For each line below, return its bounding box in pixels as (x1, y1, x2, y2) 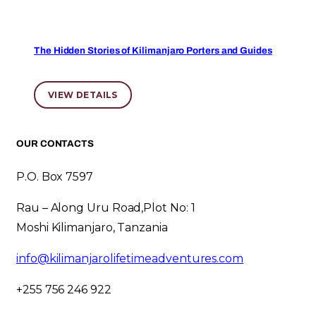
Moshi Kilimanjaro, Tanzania (16, 221, 168, 235)
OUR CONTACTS (16, 138, 95, 149)
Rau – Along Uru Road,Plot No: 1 (16, 201, 195, 215)
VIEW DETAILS (48, 89, 118, 100)
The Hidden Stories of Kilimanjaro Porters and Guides (34, 44, 272, 56)
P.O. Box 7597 (16, 170, 93, 184)
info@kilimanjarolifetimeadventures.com (16, 252, 243, 266)
